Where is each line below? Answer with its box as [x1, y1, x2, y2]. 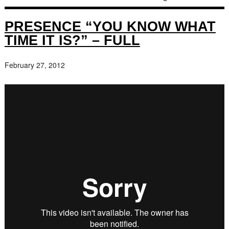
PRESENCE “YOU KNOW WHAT [4, 18, 216, 34]
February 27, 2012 [4, 60, 65, 70]
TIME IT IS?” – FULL [4, 32, 140, 48]
